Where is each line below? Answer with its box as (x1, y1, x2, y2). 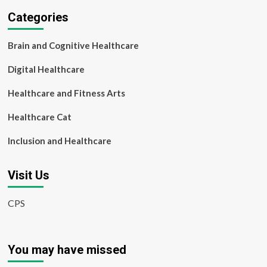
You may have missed (7, 243, 126, 257)
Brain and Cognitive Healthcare (7, 40, 139, 51)
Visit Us (7, 168, 49, 182)
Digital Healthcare (7, 64, 85, 74)
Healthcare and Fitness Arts (7, 88, 125, 98)
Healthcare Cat (7, 111, 72, 122)
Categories (7, 10, 69, 24)
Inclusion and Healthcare (7, 135, 111, 146)
